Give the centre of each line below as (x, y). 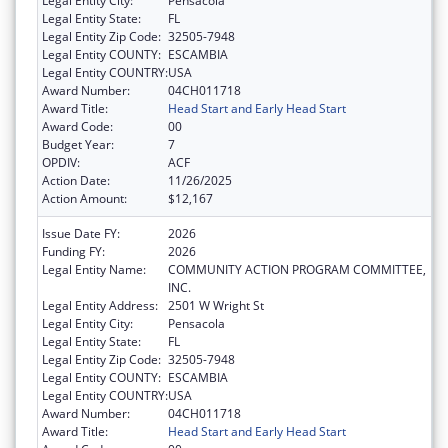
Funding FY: (73, 252)
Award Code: (77, 127)
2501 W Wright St (216, 306)
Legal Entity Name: (94, 270)
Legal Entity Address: (100, 306)
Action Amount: (84, 199)
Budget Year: (78, 145)
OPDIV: (61, 163)
